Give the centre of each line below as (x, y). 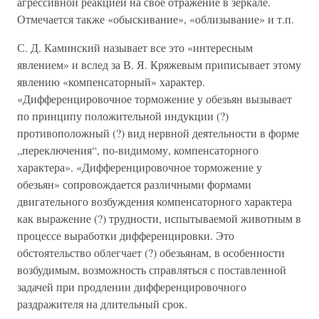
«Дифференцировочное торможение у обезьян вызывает (155, 99)
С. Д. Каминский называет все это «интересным (135, 47)
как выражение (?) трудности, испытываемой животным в (159, 218)
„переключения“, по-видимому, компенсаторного (138, 150)
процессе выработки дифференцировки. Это (126, 235)
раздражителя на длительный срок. (102, 304)
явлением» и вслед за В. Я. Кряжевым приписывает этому (159, 64)
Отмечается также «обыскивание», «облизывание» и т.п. (156, 19)
